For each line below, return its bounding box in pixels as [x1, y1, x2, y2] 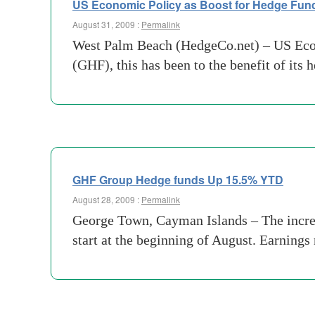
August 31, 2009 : [72, 18, 141, 30]
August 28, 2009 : [72, 193, 141, 205]
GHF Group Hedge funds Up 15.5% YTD [72, 172, 283, 188]
